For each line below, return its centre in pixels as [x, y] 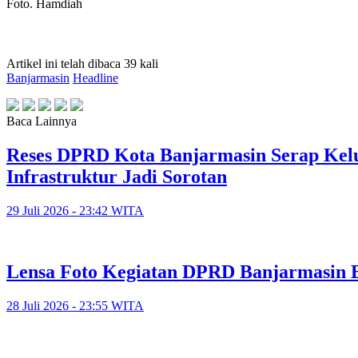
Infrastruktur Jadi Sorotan [117, 176]
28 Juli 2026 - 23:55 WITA [75, 305]
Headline [95, 78]
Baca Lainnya [42, 121]
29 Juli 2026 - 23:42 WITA [75, 210]
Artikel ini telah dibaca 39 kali [82, 63]
